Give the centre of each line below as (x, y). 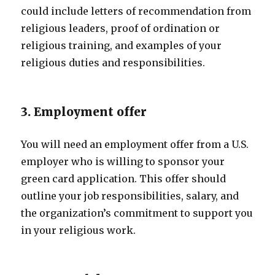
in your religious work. (79, 230)
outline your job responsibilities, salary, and (130, 196)
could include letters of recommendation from (136, 11)
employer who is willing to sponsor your (123, 161)
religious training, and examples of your (122, 45)
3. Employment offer (84, 112)
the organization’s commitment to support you (137, 213)
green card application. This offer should (124, 179)
